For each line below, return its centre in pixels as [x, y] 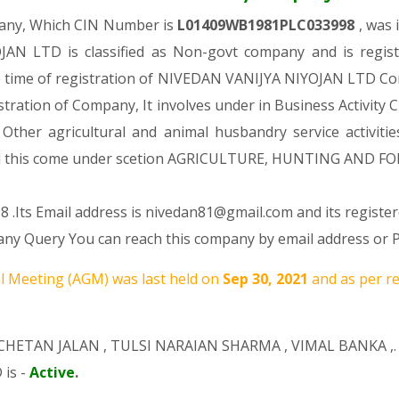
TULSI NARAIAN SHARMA [195, 346]
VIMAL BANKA [339, 346]
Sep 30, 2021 [267, 279]
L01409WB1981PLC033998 [268, 25]
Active [52, 372]
